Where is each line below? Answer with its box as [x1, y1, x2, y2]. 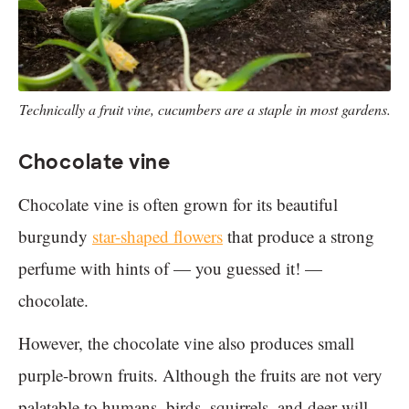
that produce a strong [223, 225, 374, 248]
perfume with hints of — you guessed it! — [18, 257, 322, 280]
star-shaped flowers [92, 225, 223, 248]
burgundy [18, 225, 92, 248]
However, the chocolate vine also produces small [18, 331, 354, 355]
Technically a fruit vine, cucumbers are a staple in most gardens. [18, 100, 391, 120]
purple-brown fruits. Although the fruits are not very [18, 363, 383, 387]
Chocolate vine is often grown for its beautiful [18, 193, 338, 216]
